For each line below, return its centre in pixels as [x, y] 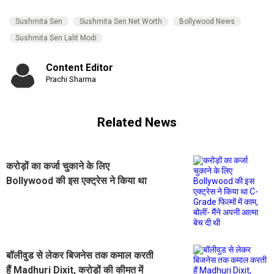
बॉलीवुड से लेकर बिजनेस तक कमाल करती [80, 255]
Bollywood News [207, 22]
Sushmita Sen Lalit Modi [56, 38]
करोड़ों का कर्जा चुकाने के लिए [58, 166]
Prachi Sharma [71, 80]
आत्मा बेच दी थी [33, 210]
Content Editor [80, 68]
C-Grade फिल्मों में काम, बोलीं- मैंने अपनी [80, 195]
